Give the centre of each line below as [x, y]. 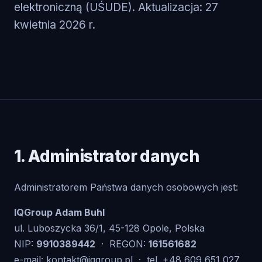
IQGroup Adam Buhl [59, 212]
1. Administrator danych [107, 156]
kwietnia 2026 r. [55, 25]
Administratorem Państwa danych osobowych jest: [126, 187]
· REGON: [122, 244]
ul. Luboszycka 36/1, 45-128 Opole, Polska [109, 228]
